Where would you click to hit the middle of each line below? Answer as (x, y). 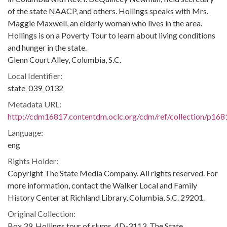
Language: (25, 133)
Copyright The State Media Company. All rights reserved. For (113, 173)
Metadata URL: (34, 104)
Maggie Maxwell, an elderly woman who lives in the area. (105, 23)
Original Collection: (42, 214)
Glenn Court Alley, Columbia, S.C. (64, 60)
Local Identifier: (35, 76)
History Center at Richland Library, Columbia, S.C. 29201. (106, 197)
